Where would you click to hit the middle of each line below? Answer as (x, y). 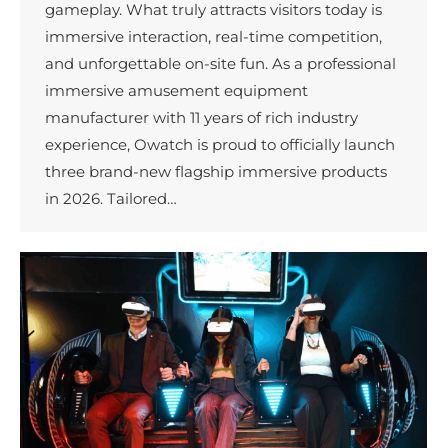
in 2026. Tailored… (111, 198)
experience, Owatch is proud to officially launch (220, 144)
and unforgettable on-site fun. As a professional (220, 63)
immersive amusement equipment (176, 90)
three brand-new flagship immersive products (216, 171)
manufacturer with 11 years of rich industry (201, 117)
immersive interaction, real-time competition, (213, 36)
